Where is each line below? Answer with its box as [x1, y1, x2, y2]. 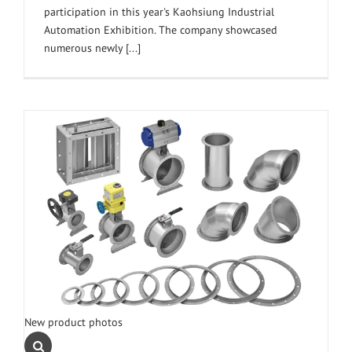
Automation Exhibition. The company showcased [44, 22, 277, 37]
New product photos [24, 314, 123, 329]
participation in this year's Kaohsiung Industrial [44, 4, 274, 19]
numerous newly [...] [44, 40, 141, 55]
